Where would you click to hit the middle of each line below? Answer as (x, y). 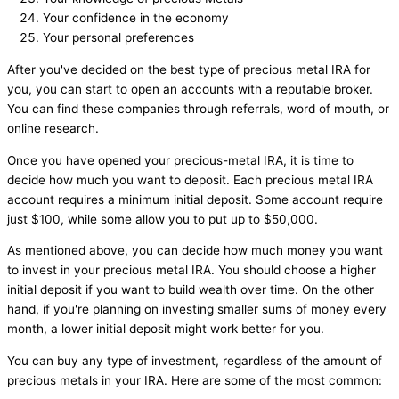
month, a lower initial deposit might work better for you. (166, 329)
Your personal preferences (118, 38)
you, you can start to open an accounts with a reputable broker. (190, 90)
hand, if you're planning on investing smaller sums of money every (197, 309)
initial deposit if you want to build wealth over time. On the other (191, 290)
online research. (53, 129)
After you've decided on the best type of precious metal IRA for (189, 70)
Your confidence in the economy (136, 18)
